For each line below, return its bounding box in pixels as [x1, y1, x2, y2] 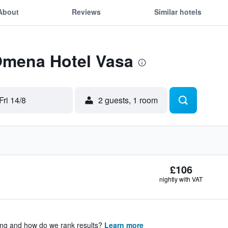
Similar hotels [154, 6, 202, 17]
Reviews [72, 6, 101, 17]
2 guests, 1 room [98, 94, 158, 106]
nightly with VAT [159, 175, 203, 183]
